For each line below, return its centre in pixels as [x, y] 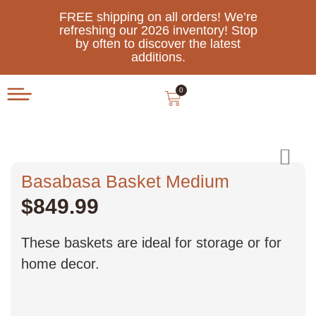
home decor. [60, 264]
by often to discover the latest [158, 44]
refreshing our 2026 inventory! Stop [158, 30]
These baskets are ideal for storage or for [151, 243]
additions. [158, 57]
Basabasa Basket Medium [125, 181]
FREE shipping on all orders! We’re [158, 17]
